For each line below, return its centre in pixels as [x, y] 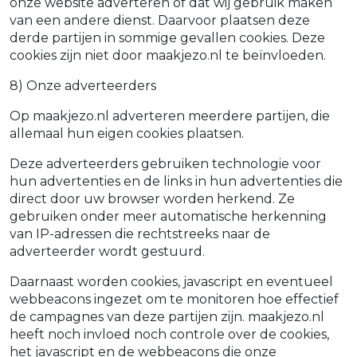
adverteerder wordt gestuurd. [107, 251]
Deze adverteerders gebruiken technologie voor [165, 164]
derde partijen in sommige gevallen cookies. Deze [167, 38]
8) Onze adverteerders [83, 86]
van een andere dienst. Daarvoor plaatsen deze [160, 20]
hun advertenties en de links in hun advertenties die [176, 181]
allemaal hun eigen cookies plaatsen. [127, 133]
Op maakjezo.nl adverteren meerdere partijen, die [170, 116]
